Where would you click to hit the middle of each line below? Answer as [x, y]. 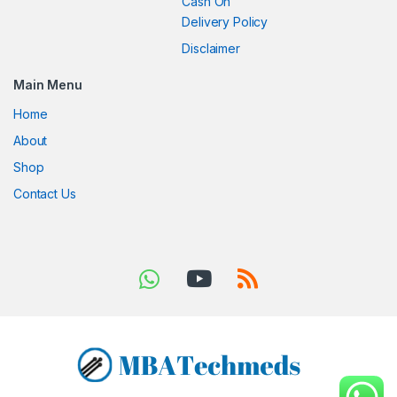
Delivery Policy [225, 22]
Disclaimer [211, 49]
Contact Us [45, 194]
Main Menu [48, 85]
